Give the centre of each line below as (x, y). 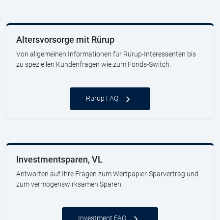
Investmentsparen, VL (59, 160)
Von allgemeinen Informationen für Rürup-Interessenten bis (106, 54)
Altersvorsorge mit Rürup (65, 40)
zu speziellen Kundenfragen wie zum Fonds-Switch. (94, 64)
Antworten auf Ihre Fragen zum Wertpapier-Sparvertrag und (107, 174)
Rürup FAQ (102, 98)
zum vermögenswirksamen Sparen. (69, 184)
